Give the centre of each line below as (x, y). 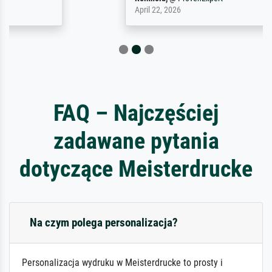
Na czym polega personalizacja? (104, 222)
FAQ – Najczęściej (136, 112)
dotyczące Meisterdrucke (136, 168)
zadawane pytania (136, 140)
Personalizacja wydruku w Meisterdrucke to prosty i (122, 262)
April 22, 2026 (73, 10)
